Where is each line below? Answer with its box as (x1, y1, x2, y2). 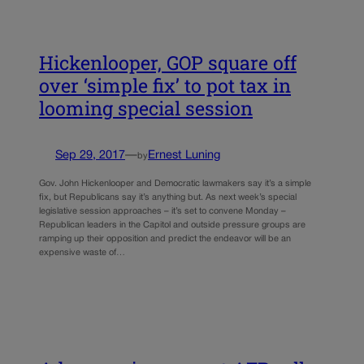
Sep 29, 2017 (55, 150, 125, 162)
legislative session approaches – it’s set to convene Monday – (39, 207, 286, 216)
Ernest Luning (148, 150, 220, 162)
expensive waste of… (39, 249, 125, 258)
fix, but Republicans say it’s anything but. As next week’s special (39, 193, 297, 202)
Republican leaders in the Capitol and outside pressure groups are (39, 221, 305, 230)
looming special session (39, 96, 253, 121)
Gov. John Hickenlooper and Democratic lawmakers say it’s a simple (39, 180, 311, 188)
